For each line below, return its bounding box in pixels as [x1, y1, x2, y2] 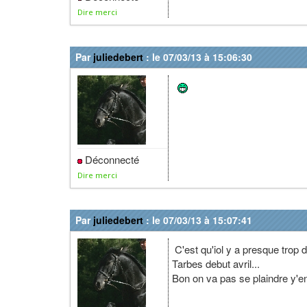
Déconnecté [82, 152, 140, 167]
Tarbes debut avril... [172, 256, 260, 271]
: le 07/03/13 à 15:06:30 [143, 50, 252, 64]
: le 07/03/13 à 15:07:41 [143, 213, 252, 227]
